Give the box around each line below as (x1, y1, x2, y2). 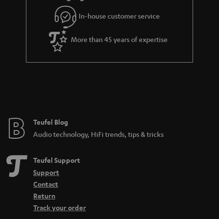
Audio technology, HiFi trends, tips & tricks (33, 129, 164, 138)
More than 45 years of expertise (71, 35, 168, 44)
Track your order (33, 202, 86, 212)
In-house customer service (79, 11, 160, 21)
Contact (33, 179, 58, 189)
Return (33, 191, 55, 200)
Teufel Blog (33, 117, 68, 127)
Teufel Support (33, 155, 80, 165)
